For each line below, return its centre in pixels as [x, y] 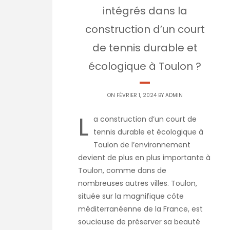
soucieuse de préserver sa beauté [139, 222]
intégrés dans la [145, 11]
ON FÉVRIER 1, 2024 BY [136, 95]
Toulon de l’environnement [142, 145]
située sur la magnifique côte [131, 196]
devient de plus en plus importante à [144, 158]
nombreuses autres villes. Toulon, [138, 184]
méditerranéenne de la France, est [140, 209]
